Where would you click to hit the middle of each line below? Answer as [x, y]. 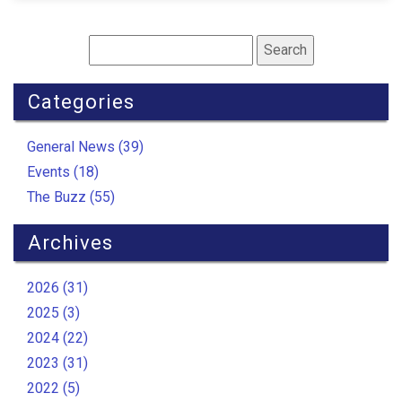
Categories [81, 102]
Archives [70, 243]
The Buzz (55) [71, 197]
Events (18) [63, 172]
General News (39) [85, 147]
